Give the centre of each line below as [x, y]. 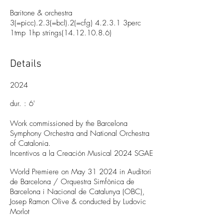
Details [26, 64]
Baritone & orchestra [41, 13]
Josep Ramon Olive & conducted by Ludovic [78, 202]
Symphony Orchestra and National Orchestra [80, 133]
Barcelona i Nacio [39, 192]
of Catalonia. [32, 143]
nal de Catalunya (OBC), [106, 192]
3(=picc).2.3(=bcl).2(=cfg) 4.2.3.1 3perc [75, 23]
